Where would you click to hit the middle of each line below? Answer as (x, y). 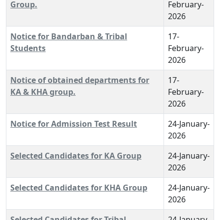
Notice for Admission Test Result (74, 124)
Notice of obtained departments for (80, 80)
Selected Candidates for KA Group (76, 156)
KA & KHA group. (43, 92)
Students (28, 48)
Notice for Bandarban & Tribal (69, 36)
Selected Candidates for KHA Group (79, 188)
